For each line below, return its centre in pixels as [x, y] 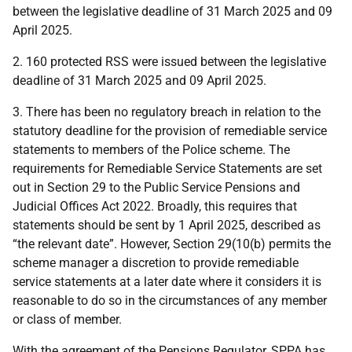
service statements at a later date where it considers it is [167, 282]
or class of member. [67, 319]
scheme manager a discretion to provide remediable [156, 263]
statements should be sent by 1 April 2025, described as [167, 225]
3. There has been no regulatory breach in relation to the [167, 112]
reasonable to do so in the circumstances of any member [170, 301]
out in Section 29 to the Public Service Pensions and [156, 187]
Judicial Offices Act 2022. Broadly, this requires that [155, 206]
